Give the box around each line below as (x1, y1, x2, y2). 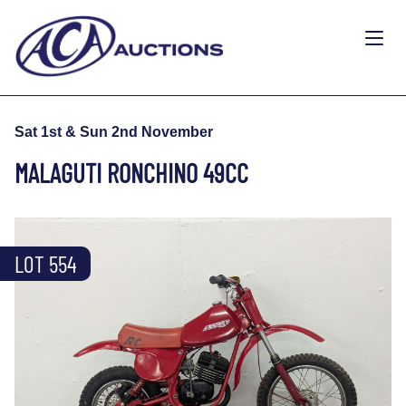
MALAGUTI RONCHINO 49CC (14, 156, 248, 188)
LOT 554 (14, 249, 76, 277)
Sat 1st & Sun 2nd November (14, 123, 213, 140)
